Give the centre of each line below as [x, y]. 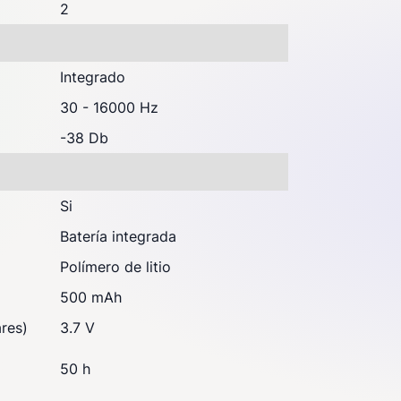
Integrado [93, 77]
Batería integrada [118, 236]
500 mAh [91, 297]
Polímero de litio [115, 267]
